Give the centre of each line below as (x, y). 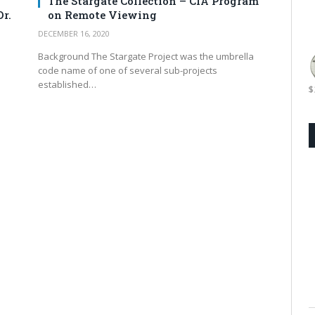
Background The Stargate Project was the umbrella (146, 57)
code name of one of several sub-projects (128, 71)
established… (67, 85)
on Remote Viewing (102, 15)
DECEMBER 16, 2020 (74, 34)
